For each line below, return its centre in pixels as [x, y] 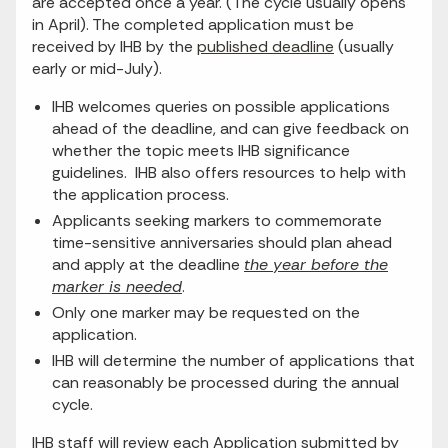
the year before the [316, 265]
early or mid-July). [97, 69]
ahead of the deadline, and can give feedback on [230, 129]
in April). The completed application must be [193, 25]
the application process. [140, 195]
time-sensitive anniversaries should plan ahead [222, 243]
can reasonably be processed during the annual [225, 383]
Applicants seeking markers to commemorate [217, 221]
